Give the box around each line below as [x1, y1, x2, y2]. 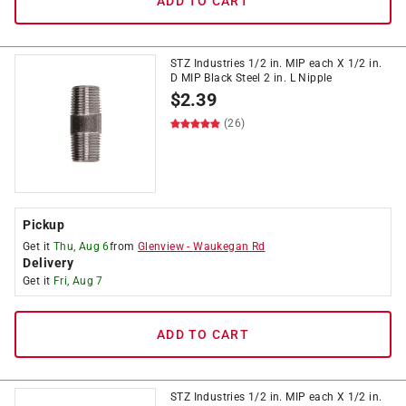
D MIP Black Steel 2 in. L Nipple [170, 72, 333, 84]
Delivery [23, 256, 73, 270]
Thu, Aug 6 [53, 240, 110, 253]
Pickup [23, 217, 64, 232]
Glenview [137, 240, 185, 253]
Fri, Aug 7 [53, 275, 103, 287]
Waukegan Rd [193, 240, 266, 253]
